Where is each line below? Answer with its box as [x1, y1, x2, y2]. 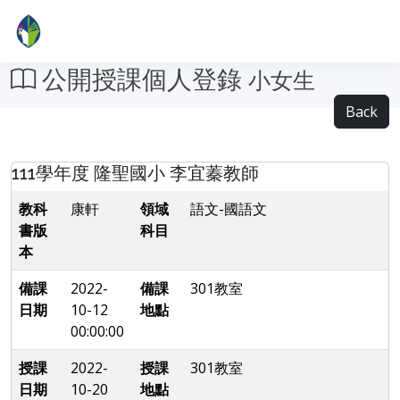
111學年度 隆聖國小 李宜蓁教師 [12, 162, 259, 184]
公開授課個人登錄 [36, 65, 248, 95]
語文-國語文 [190, 199, 267, 219]
